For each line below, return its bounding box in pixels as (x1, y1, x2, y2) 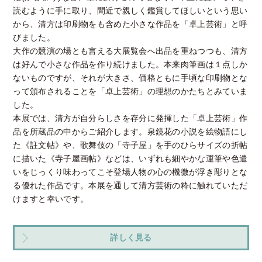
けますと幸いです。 (13, 194, 89, 204)
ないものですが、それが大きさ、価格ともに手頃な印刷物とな (13, 73, 248, 83)
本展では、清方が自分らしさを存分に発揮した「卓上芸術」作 (13, 113, 248, 123)
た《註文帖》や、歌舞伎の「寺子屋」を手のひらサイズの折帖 (13, 140, 248, 150)
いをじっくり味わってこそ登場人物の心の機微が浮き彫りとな (13, 167, 248, 177)
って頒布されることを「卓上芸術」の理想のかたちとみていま (13, 87, 248, 96)
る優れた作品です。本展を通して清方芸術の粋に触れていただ (13, 181, 248, 191)
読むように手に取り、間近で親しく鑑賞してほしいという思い (13, 6, 248, 16)
